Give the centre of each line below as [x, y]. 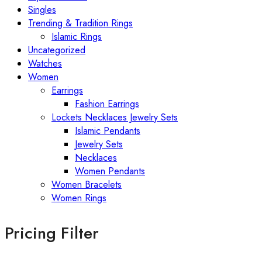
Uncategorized [57, 50]
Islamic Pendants [108, 130]
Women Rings [79, 198]
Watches [45, 63]
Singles [42, 9]
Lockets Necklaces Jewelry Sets [115, 117]
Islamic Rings [77, 36]
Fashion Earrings [107, 104]
